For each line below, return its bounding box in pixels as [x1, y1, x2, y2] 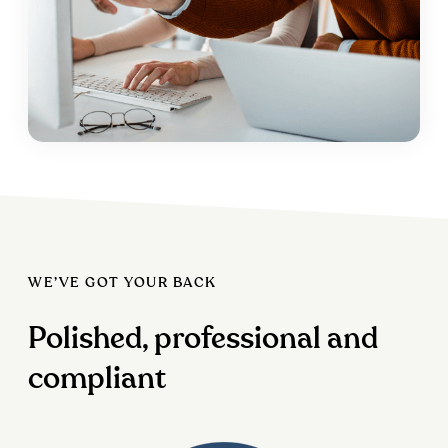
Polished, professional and [28, 324, 379, 355]
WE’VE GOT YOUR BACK [28, 276, 217, 291]
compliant [28, 364, 167, 395]
